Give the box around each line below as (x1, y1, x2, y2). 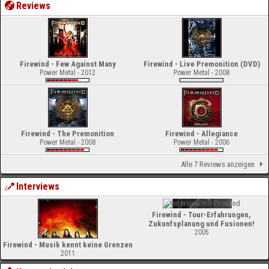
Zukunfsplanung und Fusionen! (148, 219, 255, 228)
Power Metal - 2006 (174, 138, 229, 147)
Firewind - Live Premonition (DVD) (143, 59, 260, 68)
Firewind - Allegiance (165, 129, 238, 138)
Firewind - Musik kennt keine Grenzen (2, 240, 133, 249)
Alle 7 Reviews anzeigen (180, 160, 255, 169)
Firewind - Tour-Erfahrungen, (152, 210, 251, 219)
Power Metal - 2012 (40, 68, 95, 77)
